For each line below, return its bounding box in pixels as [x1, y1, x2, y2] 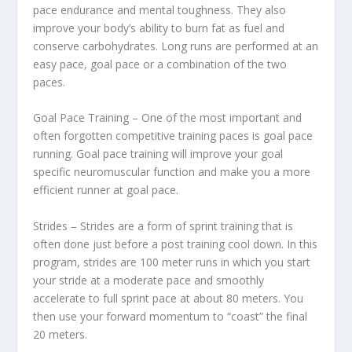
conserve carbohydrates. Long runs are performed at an [33, 38, 319, 53]
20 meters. [33, 326, 88, 342]
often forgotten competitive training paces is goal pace [33, 128, 313, 144]
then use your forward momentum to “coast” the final [33, 308, 308, 324]
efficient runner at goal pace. [33, 182, 179, 198]
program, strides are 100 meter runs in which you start [33, 254, 311, 269]
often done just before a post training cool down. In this [33, 236, 318, 251]
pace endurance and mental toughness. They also [33, 2, 287, 17]
